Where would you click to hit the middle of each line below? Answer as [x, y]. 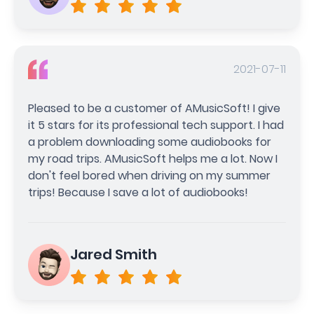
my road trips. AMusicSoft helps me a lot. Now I [153, 158]
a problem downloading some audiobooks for [150, 142]
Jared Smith [114, 254]
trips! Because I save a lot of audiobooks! [138, 192]
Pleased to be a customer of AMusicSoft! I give [154, 108]
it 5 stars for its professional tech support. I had [156, 125]
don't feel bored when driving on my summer [149, 175]
